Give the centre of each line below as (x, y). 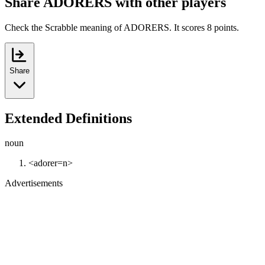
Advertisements (34, 183)
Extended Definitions (68, 118)
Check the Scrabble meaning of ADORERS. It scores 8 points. (122, 27)
